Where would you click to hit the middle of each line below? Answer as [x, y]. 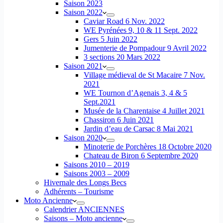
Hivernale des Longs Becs [85, 182]
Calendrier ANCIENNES [84, 209]
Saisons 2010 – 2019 [97, 165]
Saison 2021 [83, 66]
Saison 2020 [83, 138]
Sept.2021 [100, 102]
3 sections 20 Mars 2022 [122, 57]
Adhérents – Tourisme [79, 191]
